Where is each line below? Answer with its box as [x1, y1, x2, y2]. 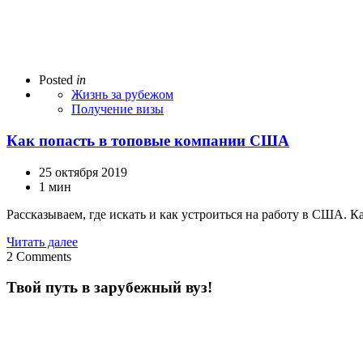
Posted [39, 73, 73, 88]
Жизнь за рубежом [71, 88, 173, 102]
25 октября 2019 [39, 164, 127, 179]
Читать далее [6, 234, 78, 249]
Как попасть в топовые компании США [6, 132, 289, 150]
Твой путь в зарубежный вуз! [6, 279, 212, 297]
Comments [16, 249, 71, 263]
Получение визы [71, 102, 164, 117]
